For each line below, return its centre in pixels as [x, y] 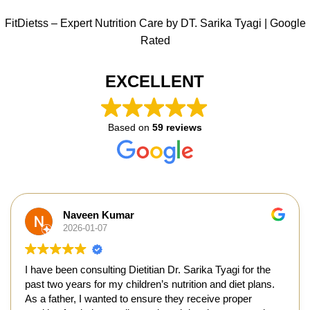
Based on [130, 127]
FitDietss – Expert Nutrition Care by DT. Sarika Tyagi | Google [155, 23]
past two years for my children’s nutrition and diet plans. [150, 284]
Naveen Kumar [99, 215]
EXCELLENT [155, 81]
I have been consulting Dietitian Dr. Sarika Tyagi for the [148, 269]
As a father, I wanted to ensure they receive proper [138, 298]
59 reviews [177, 127]
